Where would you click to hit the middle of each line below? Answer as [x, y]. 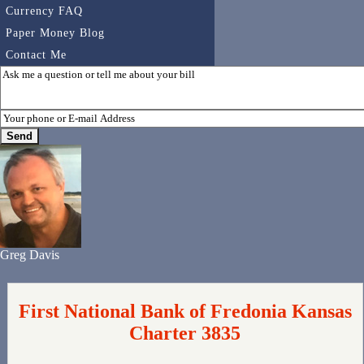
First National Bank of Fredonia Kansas [185, 312]
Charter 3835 [185, 334]
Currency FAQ [44, 11]
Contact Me [36, 55]
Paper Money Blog [55, 33]
